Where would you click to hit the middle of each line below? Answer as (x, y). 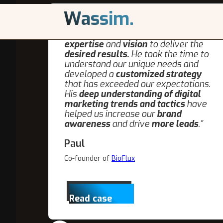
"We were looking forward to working (139, 24)
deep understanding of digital (140, 94)
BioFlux (123, 159)
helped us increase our (110, 114)
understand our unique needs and (131, 64)
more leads (175, 124)
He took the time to (169, 54)
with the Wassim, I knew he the (127, 34)
